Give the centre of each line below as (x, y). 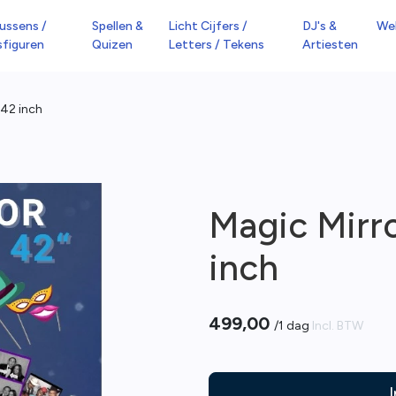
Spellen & (118, 27)
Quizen (113, 45)
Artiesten (330, 45)
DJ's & (319, 27)
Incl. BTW (338, 325)
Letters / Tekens (216, 45)
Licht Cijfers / (207, 27)
